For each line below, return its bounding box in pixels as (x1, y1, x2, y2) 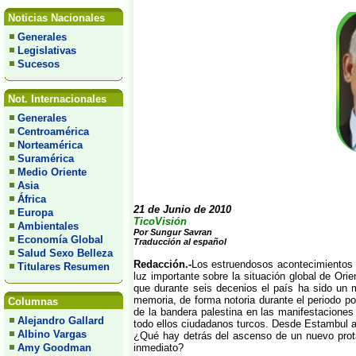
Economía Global (17, 234, 103, 246)
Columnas (5, 296, 58, 308)
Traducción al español (133, 237, 226, 246)
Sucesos (17, 58, 60, 70)
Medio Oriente (17, 166, 87, 178)
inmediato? (133, 342, 184, 354)
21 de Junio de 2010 (133, 203, 231, 215)
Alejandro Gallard (17, 315, 104, 327)
